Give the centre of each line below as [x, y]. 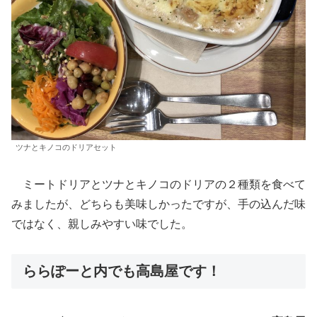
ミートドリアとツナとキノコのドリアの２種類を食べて [158, 184]
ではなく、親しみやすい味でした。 [102, 224]
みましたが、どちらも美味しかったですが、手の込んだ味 [158, 204]
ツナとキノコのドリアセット [66, 147]
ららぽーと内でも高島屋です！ [122, 271]
